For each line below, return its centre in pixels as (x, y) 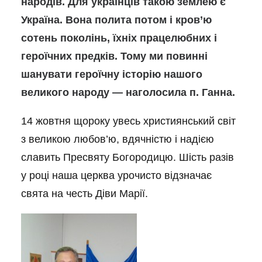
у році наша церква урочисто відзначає (116, 175)
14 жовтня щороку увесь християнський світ (128, 121)
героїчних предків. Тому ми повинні (114, 56)
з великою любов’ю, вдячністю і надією (118, 139)
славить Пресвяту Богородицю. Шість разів (127, 157)
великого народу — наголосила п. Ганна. (128, 92)
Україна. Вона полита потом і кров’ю (116, 20)
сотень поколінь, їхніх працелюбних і (119, 38)
